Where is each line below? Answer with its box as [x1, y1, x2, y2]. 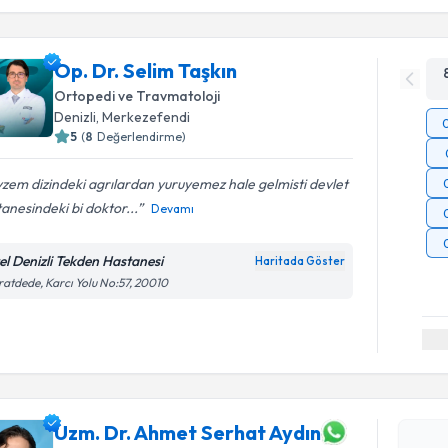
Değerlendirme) [97, 128, 187, 144]
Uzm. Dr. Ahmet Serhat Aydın [54, 419, 322, 445]
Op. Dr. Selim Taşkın [54, 57, 238, 83]
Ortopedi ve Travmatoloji [54, 86, 221, 105]
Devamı [151, 200, 195, 216]
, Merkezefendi [96, 107, 191, 126]
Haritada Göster [255, 253, 346, 268]
